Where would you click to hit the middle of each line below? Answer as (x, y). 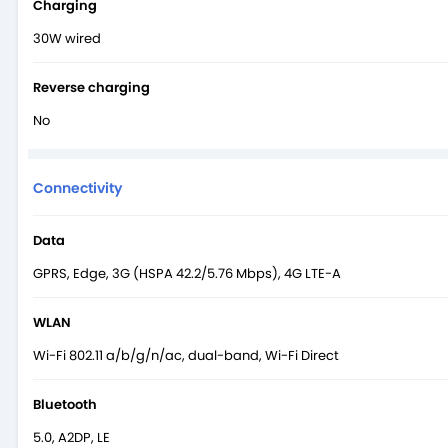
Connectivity (77, 187)
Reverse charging (91, 87)
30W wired (67, 38)
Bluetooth (65, 404)
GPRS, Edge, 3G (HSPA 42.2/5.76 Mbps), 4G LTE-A (187, 273)
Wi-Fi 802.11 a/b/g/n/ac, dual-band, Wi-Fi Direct (186, 355)
